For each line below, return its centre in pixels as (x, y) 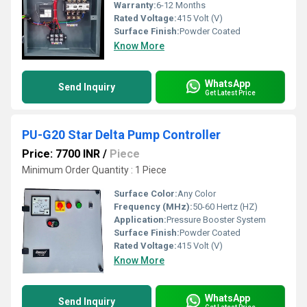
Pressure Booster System (216, 220)
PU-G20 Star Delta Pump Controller (121, 135)
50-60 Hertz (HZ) (225, 207)
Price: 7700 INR (61, 154)
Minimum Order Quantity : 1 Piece (94, 170)
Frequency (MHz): (153, 207)
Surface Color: (146, 194)
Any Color (197, 194)
